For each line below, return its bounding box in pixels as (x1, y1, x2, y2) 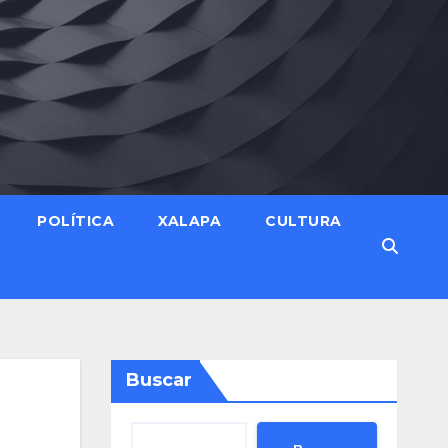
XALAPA (158, 212, 221, 230)
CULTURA (265, 212, 342, 230)
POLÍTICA (37, 212, 114, 230)
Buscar (125, 369, 192, 391)
